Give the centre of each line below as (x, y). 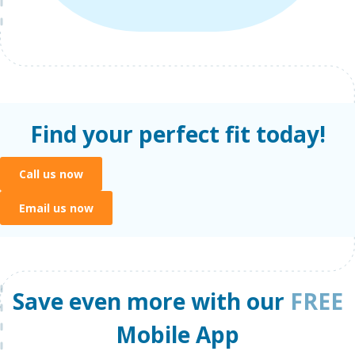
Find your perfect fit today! (177, 134)
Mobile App (177, 334)
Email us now (56, 208)
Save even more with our (151, 301)
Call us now (51, 174)
